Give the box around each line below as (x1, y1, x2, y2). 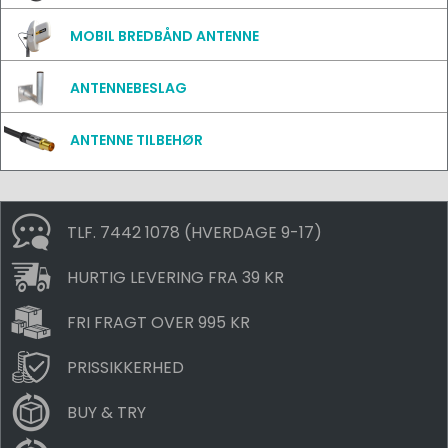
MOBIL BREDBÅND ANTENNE (70, 26, 259, 46)
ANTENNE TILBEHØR (70, 130, 203, 150)
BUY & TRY (67, 400, 146, 424)
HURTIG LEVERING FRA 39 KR (67, 265, 284, 289)
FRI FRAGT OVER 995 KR (67, 310, 250, 334)
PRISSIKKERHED (67, 355, 184, 379)
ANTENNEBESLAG (70, 78, 187, 98)
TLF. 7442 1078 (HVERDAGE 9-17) (67, 220, 322, 244)
